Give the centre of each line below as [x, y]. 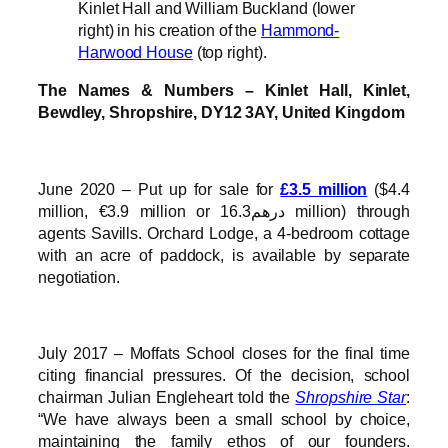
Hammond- [300, 30]
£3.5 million [324, 188]
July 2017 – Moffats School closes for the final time [224, 353]
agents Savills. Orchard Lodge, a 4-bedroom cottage [224, 232]
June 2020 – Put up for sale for [159, 188]
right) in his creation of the [169, 30]
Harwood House [135, 52]
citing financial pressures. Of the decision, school [224, 375]
